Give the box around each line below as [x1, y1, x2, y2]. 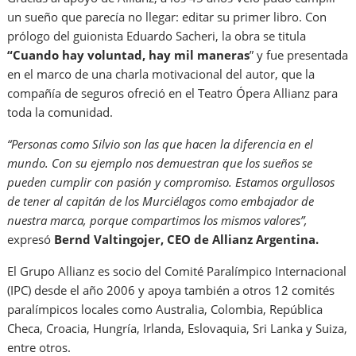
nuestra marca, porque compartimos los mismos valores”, [7, 211, 308, 228]
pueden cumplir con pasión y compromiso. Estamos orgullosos [7, 173, 335, 190]
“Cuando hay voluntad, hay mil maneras [7, 46, 250, 63]
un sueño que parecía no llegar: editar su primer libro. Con [7, 8, 327, 25]
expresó [7, 230, 55, 247]
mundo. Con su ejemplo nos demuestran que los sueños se [7, 154, 313, 171]
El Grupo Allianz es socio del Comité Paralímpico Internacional [7, 262, 347, 279]
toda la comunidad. [7, 103, 114, 120]
